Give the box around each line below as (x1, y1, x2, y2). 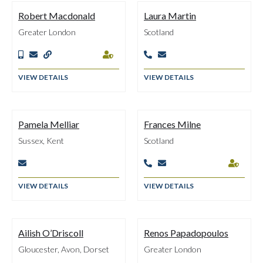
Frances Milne (144, 119, 201, 130)
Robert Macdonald (18, 10, 95, 21)
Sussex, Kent (18, 136, 64, 146)
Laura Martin (144, 10, 196, 21)
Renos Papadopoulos (144, 227, 228, 238)
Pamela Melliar (18, 119, 79, 130)
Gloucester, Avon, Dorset (18, 244, 109, 254)
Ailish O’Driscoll (18, 227, 83, 238)
